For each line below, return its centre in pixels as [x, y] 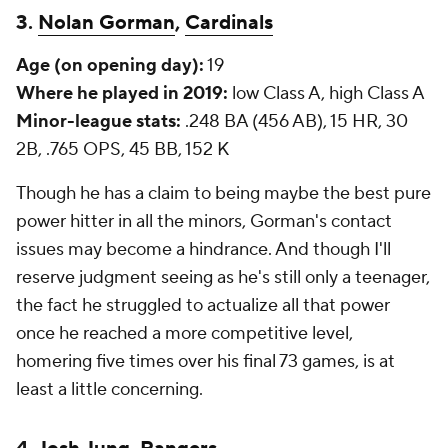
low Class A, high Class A [326, 93]
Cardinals [229, 23]
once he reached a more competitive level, [184, 333]
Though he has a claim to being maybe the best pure [223, 193]
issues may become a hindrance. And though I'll [203, 249]
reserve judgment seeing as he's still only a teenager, [223, 277]
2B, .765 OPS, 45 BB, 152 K [122, 149]
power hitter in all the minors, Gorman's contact [204, 221]
